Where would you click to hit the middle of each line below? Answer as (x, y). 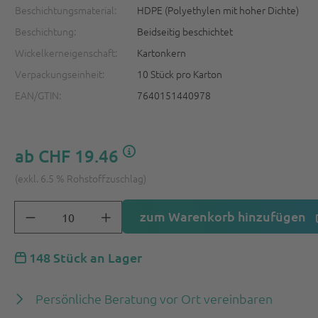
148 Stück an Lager (84, 257)
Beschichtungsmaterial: (66, 10)
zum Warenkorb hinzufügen (225, 216)
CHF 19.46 (79, 156)
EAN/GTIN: (38, 95)
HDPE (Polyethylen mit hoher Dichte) (218, 10)
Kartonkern (162, 53)
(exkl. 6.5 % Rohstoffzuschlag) (81, 178)
